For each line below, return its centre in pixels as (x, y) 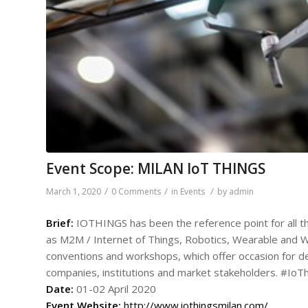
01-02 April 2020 (115, 288)
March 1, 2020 (74, 191)
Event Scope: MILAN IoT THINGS (156, 168)
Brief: (61, 222)
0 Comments (136, 191)
